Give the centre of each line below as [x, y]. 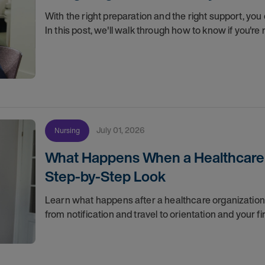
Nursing [67, 130]
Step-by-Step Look [105, 176]
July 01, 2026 [122, 130]
